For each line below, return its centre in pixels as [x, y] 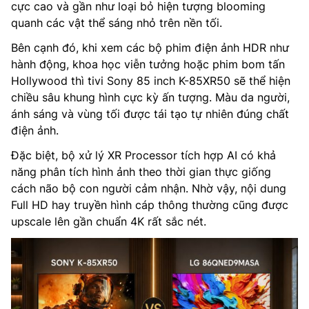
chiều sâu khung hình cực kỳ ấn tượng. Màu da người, [150, 98]
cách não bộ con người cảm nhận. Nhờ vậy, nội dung [149, 189]
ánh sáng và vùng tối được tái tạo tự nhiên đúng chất [150, 114]
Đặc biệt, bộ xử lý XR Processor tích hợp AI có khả [143, 156]
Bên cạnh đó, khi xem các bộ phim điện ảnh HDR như [150, 48]
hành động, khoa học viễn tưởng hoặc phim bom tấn [148, 64]
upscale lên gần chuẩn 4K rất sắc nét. [109, 222]
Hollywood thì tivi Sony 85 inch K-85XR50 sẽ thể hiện [151, 81]
